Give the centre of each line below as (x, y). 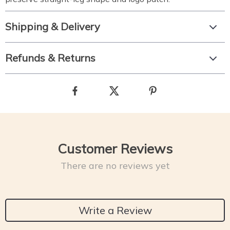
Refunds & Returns (50, 58)
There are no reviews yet (115, 166)
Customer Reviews (115, 149)
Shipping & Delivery (53, 26)
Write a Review (115, 210)
